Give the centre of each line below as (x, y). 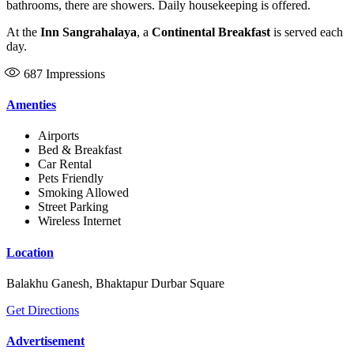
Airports (58, 136)
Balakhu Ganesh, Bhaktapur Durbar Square (115, 283)
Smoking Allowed (83, 193)
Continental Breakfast (211, 32)
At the (23, 32)
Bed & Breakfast (80, 150)
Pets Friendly (71, 179)
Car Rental (65, 164)
